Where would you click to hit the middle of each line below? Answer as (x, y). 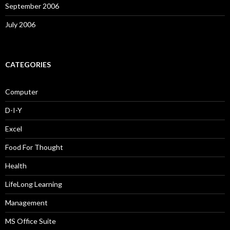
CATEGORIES (28, 65)
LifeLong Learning (34, 184)
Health (16, 166)
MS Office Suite (31, 221)
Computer (22, 92)
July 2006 (20, 25)
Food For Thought (34, 147)
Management (26, 203)
